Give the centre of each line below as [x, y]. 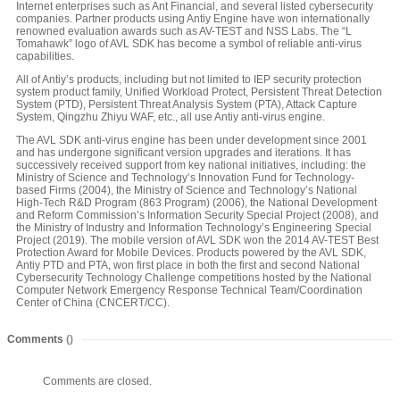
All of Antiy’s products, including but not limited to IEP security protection [189, 80]
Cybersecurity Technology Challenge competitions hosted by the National [194, 278]
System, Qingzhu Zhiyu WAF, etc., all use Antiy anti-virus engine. [171, 117]
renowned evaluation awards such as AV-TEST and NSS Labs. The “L [184, 32]
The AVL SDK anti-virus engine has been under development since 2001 [192, 141]
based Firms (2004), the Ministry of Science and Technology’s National [187, 191]
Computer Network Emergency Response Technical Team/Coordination [189, 291]
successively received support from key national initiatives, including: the [191, 166]
